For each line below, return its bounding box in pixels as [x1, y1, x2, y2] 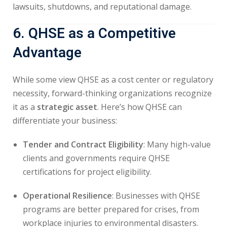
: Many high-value [143, 139, 211, 150]
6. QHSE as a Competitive [13, 23, 176, 44]
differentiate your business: [13, 115, 117, 126]
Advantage [13, 43, 82, 63]
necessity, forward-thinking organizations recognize [13, 88, 212, 99]
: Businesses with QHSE [112, 190, 200, 201]
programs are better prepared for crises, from [23, 204, 199, 215]
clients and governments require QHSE [23, 153, 170, 164]
